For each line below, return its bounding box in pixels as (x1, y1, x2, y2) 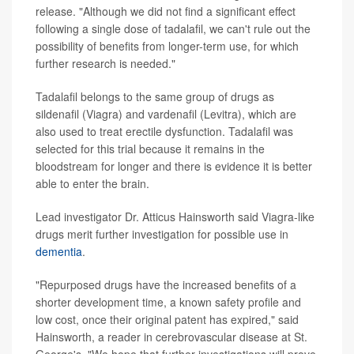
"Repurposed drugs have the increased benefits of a (36, 277, 296, 293)
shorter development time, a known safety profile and (36, 294, 301, 311)
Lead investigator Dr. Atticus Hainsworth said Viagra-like (36, 209, 314, 225)
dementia (36, 243, 82, 260)
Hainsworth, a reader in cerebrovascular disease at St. (36, 329, 307, 345)
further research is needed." (36, 55, 175, 72)
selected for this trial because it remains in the (36, 141, 265, 157)
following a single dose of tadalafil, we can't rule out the (36, 21, 311, 37)
